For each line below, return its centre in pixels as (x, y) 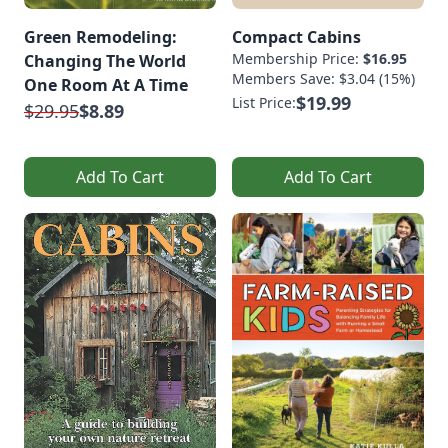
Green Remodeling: (100, 36)
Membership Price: (297, 58)
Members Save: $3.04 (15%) (323, 78)
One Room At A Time (106, 84)
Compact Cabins (296, 36)
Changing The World (105, 60)
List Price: (264, 102)
